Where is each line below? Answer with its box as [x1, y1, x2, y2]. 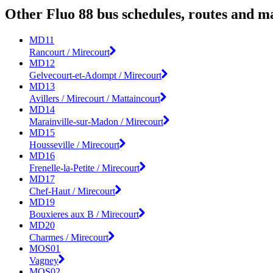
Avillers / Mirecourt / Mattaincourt [29, 93, 160, 104]
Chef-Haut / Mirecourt [29, 185, 115, 196]
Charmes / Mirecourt [29, 232, 108, 243]
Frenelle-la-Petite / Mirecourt [29, 162, 140, 173]
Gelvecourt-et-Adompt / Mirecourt [29, 69, 161, 80]
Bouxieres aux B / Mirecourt [29, 208, 139, 219]
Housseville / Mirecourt [29, 139, 119, 150]
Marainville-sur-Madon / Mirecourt [29, 116, 163, 127]
